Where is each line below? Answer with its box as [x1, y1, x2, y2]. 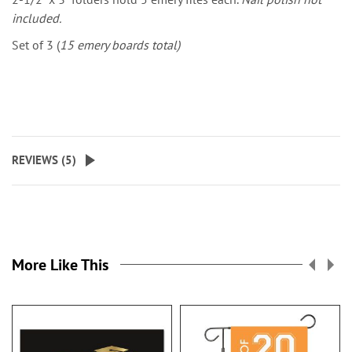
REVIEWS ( [12, 152, 65, 167]
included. [12, 10, 61, 26]
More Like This [12, 255, 108, 275]
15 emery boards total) [60, 37, 180, 53]
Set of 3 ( [12, 37, 60, 53]
